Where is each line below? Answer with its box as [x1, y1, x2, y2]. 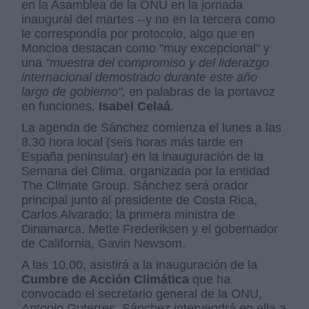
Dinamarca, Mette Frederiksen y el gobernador [21, 222, 279, 236]
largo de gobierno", [21, 85, 126, 99]
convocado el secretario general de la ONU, [21, 287, 263, 301]
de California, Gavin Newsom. [21, 237, 186, 250]
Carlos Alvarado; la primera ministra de [21, 208, 236, 221]
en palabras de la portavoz [126, 85, 276, 99]
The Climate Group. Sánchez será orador [21, 179, 249, 192]
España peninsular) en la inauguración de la [21, 150, 264, 163]
